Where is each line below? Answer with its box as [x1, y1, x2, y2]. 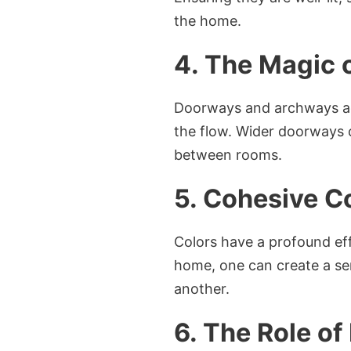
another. [174, 280, 230, 297]
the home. [174, 13, 241, 29]
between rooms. [174, 147, 282, 163]
